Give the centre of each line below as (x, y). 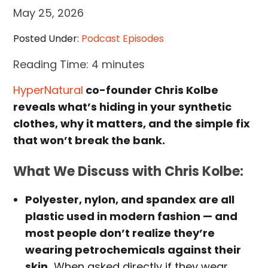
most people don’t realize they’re (120, 233)
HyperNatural (48, 90)
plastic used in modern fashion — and (132, 217)
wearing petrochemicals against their (133, 250)
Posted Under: (48, 39)
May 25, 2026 (49, 13)
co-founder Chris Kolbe (151, 90)
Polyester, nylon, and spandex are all (130, 200)
